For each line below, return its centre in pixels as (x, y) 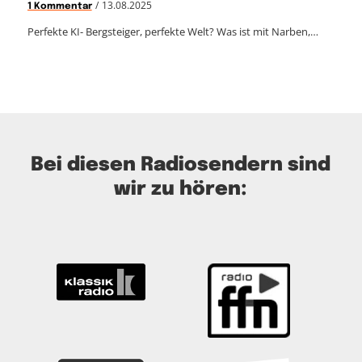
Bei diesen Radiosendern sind (181, 166)
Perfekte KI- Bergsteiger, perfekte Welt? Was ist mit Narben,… (173, 32)
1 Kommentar (59, 7)
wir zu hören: (181, 190)
